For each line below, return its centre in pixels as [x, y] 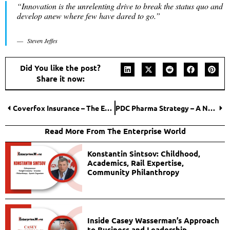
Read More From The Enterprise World [115, 131]
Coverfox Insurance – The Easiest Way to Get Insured [108, 108]
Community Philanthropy [133, 172]
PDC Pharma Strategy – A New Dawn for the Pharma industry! [212, 108]
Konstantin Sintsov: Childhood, [143, 154]
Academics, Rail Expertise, [135, 163]
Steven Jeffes [42, 40]
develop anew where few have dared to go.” [89, 15]
